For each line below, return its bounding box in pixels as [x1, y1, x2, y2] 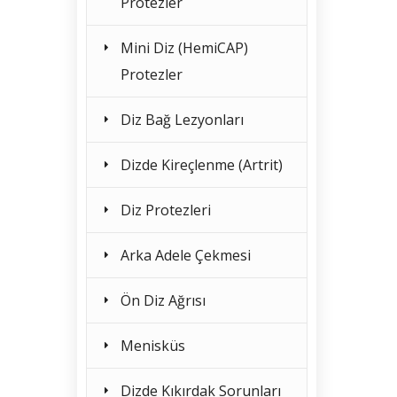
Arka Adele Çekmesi [121, 245, 251, 265]
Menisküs [121, 336, 185, 355]
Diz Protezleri [121, 200, 211, 220]
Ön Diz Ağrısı [121, 291, 206, 310]
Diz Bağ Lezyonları [121, 110, 244, 129]
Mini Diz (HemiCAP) [121, 38, 248, 58]
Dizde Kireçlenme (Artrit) [121, 155, 283, 175]
